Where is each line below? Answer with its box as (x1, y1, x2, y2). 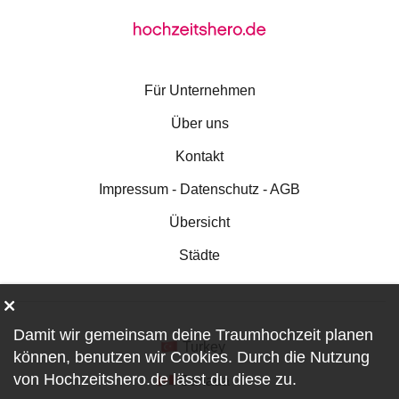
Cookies (170, 348, 228, 366)
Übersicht (169, 215, 230, 230)
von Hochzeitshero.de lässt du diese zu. (13, 370, 297, 388)
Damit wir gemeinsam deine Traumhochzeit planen (13, 326, 373, 344)
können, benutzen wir (13, 348, 170, 366)
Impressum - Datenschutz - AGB (99, 182, 300, 197)
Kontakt (175, 149, 224, 164)
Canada (178, 373, 230, 388)
